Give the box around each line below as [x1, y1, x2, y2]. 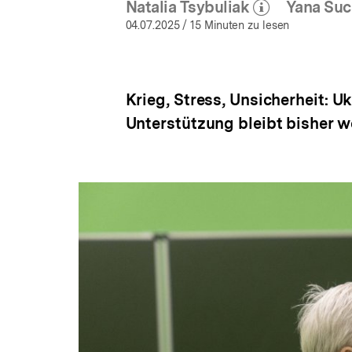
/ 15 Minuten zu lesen [179, 19, 290, 31]
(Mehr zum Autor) [197, 8, 326, 27]
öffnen [249, 16, 295, 36]
